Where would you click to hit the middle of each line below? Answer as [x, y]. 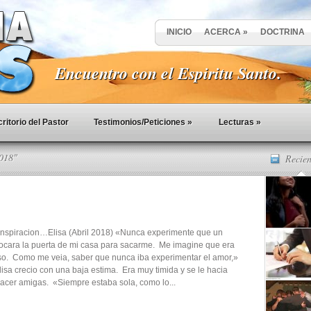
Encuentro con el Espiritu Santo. [168, 73]
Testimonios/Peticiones [140, 122]
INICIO [179, 32]
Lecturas [236, 122]
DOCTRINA [283, 32]
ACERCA [222, 32]
